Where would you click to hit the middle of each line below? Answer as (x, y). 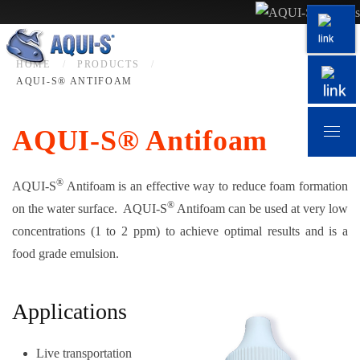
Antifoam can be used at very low (261, 208)
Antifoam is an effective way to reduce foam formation (206, 186)
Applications (70, 311)
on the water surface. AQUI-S (90, 208)
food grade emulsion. (65, 253)
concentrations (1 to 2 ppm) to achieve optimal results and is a (180, 231)
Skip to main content (80, 37)
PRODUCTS (108, 64)
